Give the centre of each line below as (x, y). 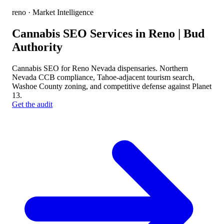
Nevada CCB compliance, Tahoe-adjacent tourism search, (103, 77)
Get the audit (32, 104)
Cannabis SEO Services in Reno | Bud (108, 33)
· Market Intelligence (60, 12)
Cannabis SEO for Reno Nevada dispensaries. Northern (100, 68)
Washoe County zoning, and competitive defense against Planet (112, 86)
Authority (37, 47)
